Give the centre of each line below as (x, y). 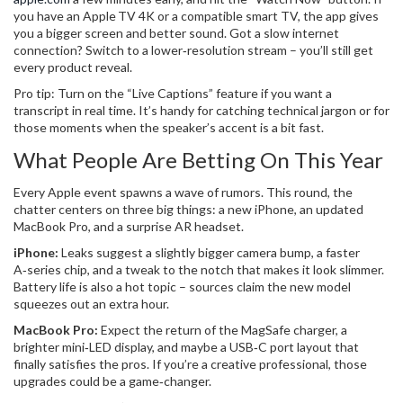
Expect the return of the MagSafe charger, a (223, 330)
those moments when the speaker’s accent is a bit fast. (169, 127)
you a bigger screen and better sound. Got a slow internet (176, 33)
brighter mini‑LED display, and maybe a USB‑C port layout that (186, 347)
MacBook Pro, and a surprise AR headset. (129, 226)
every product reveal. (73, 67)
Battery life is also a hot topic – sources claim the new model (182, 287)
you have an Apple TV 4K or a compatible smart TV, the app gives (196, 16)
